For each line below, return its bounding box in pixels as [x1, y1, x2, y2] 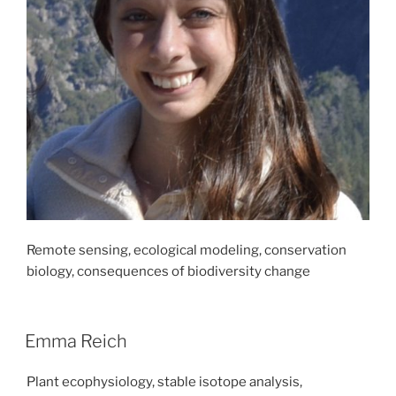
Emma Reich [25, 330, 127, 352]
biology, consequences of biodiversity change [27, 263, 310, 280]
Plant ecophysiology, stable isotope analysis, [27, 373, 302, 390]
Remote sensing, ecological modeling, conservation [27, 242, 346, 259]
